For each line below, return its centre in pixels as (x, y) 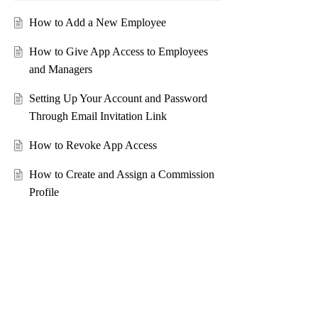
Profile (44, 192)
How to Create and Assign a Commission (121, 175)
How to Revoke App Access (93, 146)
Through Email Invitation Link (98, 116)
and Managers (60, 70)
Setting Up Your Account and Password (118, 99)
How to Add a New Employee (97, 23)
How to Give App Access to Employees (118, 52)
